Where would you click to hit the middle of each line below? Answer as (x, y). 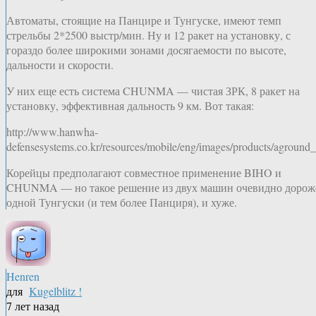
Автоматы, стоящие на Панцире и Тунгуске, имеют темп (144, 20)
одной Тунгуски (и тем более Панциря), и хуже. (122, 202)
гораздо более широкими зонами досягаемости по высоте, (146, 50)
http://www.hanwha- (52, 132)
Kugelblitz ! (55, 291)
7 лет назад (33, 306)
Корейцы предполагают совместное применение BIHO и (144, 173)
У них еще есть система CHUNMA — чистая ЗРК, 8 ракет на (153, 91)
